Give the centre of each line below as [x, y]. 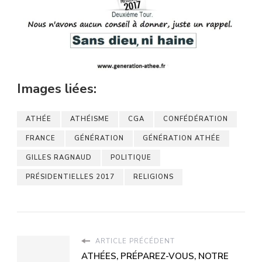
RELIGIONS [154, 177]
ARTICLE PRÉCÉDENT [134, 242]
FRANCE [41, 139]
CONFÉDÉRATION [196, 119]
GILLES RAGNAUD [59, 158]
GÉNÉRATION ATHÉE [182, 139]
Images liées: [57, 88]
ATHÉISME [90, 119]
